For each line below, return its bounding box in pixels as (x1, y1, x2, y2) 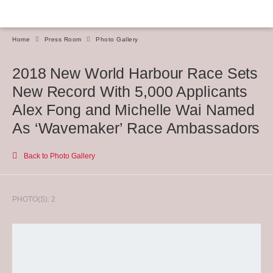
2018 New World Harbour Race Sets (12, 65, 258, 82)
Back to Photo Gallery (22, 152, 95, 160)
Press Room (44, 36, 82, 43)
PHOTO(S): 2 (12, 195, 55, 204)
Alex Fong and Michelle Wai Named (12, 101, 255, 118)
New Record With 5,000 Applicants (12, 83, 248, 100)
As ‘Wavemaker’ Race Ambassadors (12, 119, 260, 136)
